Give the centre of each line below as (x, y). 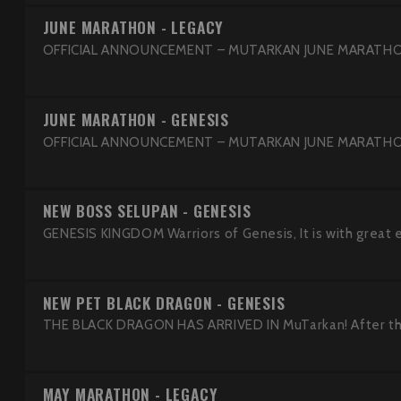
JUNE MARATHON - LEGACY (133, 27)
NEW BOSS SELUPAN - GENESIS (147, 211)
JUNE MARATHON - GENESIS (136, 119)
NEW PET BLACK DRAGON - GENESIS (164, 302)
